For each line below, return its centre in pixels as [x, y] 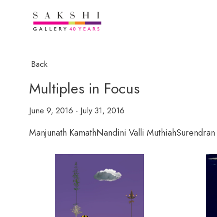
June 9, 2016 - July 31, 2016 [77, 110]
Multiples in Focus [84, 88]
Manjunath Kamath [63, 133]
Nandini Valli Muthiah [136, 133]
